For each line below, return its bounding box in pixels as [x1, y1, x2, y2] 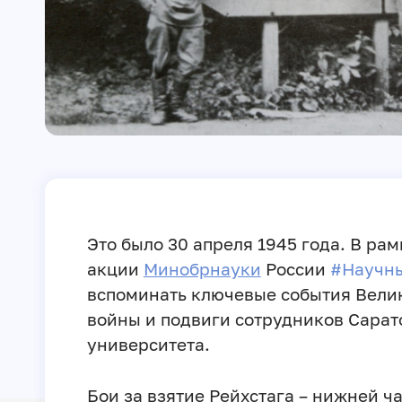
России [260, 258, 330, 279]
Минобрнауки [143, 258, 261, 279]
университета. [86, 333, 210, 354]
